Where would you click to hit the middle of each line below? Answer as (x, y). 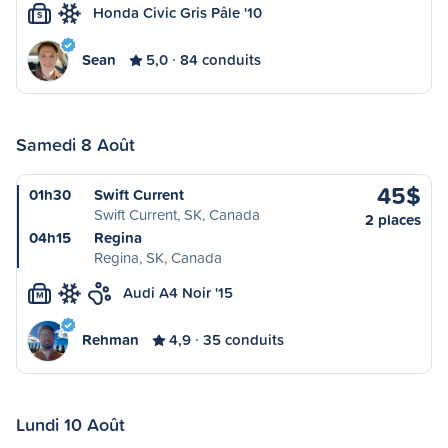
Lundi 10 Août (70, 424)
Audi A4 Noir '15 (178, 292)
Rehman (110, 339)
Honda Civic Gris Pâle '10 (177, 12)
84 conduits (220, 59)
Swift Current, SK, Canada (177, 214)
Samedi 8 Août (75, 144)
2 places (393, 219)
